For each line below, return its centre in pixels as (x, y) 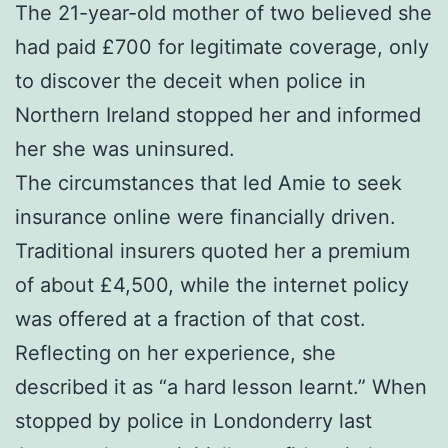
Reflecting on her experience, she (175, 352)
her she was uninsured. (125, 148)
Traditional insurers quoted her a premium (212, 250)
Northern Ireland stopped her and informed (218, 114)
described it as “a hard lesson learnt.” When (221, 386)
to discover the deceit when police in (190, 80)
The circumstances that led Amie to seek (208, 182)
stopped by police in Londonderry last (193, 420)
